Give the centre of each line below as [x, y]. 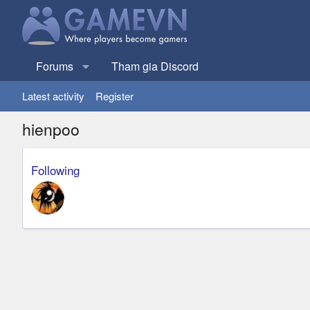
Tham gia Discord [155, 66]
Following [55, 170]
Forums [55, 66]
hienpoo [51, 129]
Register [115, 96]
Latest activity [53, 96]
